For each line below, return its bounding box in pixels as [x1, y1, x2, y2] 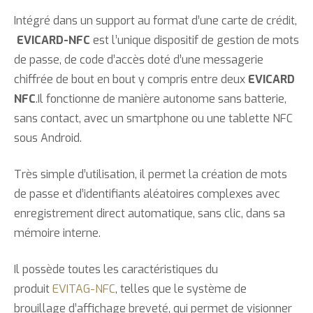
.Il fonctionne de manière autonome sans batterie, [36, 92, 286, 106]
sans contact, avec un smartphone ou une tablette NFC [14, 111, 293, 126]
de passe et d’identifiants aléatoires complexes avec [14, 187, 280, 201]
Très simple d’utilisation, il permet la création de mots [14, 167, 287, 182]
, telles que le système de [115, 282, 247, 296]
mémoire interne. [14, 226, 101, 240]
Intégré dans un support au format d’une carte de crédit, [14, 13, 297, 28]
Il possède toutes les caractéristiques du [14, 262, 218, 277]
